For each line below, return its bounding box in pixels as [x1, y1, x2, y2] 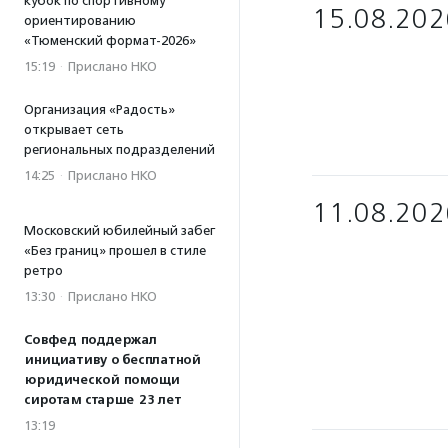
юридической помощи [24, 372, 179, 388]
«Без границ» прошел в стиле [24, 243, 206, 258]
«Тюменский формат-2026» [24, 33, 196, 48]
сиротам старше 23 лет [24, 392, 181, 408]
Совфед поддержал [24, 332, 157, 348]
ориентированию [24, 13, 136, 28]
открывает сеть [24, 122, 124, 137]
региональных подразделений [24, 142, 215, 157]
